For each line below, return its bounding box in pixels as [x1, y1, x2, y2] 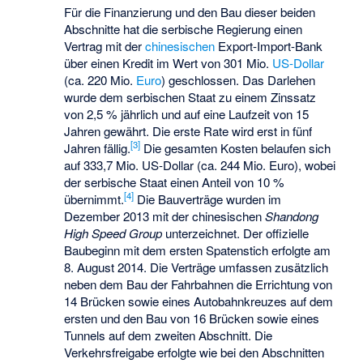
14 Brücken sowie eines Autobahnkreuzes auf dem [64, 292, 334, 310]
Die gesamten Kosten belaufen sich [140, 139, 331, 156]
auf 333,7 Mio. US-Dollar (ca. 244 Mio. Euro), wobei [64, 156, 336, 173]
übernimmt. [64, 190, 125, 207]
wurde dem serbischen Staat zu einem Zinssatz [64, 88, 317, 105]
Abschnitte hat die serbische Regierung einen [64, 19, 303, 37]
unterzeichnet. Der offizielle [162, 224, 310, 241]
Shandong [265, 207, 319, 224]
